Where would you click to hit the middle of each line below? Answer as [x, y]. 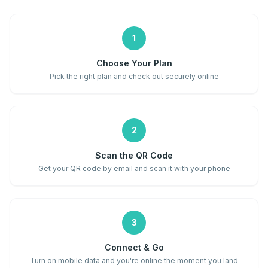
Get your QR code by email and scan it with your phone [134, 169]
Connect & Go [134, 248]
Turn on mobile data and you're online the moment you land [134, 261]
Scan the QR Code [134, 156]
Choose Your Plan [134, 63]
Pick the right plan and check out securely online [134, 77]
